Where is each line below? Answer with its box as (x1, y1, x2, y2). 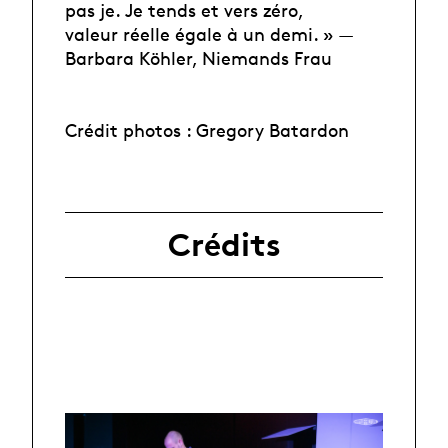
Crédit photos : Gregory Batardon (65, 118, 349, 141)
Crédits (167, 226, 281, 265)
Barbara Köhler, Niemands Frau (65, 46, 332, 69)
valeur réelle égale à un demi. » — (65, 22, 353, 45)
